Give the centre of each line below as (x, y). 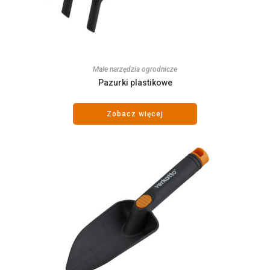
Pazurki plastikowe (135, 83)
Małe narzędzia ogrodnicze (135, 70)
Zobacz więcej (135, 114)
